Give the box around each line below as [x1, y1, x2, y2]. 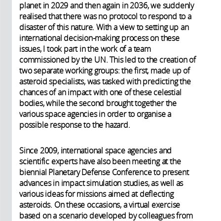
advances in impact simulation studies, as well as [19, 177, 184, 188]
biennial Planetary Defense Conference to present [19, 166, 189, 178]
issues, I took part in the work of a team [19, 43, 151, 54]
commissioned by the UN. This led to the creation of [19, 54, 196, 65]
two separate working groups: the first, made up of [19, 65, 190, 76]
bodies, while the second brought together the [19, 97, 177, 109]
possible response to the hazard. [19, 119, 132, 130]
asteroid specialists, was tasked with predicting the [19, 75, 191, 87]
